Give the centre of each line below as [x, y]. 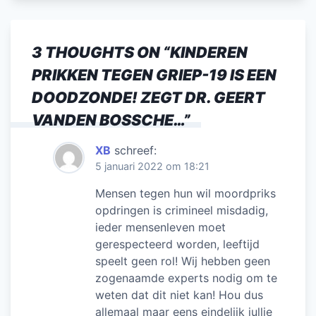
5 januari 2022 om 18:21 [152, 166]
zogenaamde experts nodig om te [186, 278]
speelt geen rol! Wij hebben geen [183, 261]
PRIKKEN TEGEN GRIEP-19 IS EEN [154, 74]
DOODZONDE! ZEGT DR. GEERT [148, 97]
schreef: [135, 150]
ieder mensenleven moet [160, 227]
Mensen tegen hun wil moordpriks [186, 193]
